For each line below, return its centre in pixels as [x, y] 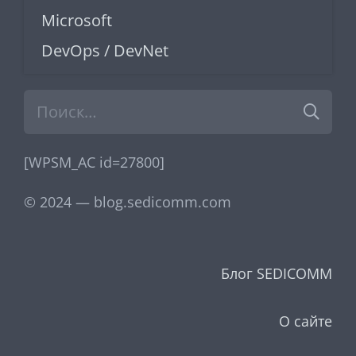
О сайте [306, 321]
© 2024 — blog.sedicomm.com [128, 201]
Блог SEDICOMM [277, 273]
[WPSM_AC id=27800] [94, 162]
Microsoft [77, 20]
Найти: [46, 101]
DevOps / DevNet [105, 50]
